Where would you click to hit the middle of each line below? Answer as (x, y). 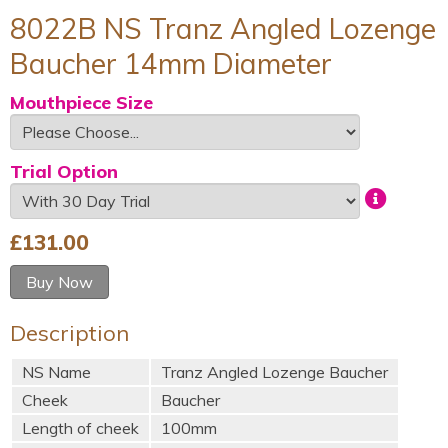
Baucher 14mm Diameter (171, 63)
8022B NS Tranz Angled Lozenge (223, 28)
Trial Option (64, 171)
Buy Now (59, 281)
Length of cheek (80, 427)
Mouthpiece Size (81, 102)
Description (69, 332)
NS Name (56, 371)
